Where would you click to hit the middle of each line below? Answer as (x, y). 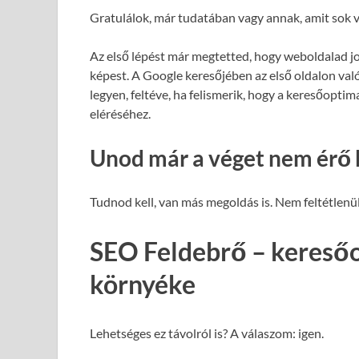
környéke (143, 284)
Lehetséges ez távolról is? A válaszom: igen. (207, 333)
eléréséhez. (120, 113)
